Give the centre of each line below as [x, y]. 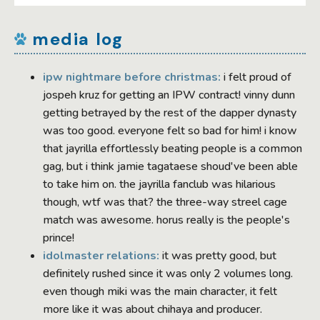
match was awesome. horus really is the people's [166, 220]
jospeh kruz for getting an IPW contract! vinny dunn [169, 95]
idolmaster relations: [101, 255]
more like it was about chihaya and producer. [152, 309]
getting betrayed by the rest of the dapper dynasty [170, 112]
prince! [59, 237]
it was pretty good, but [218, 255]
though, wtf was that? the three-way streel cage [165, 202]
